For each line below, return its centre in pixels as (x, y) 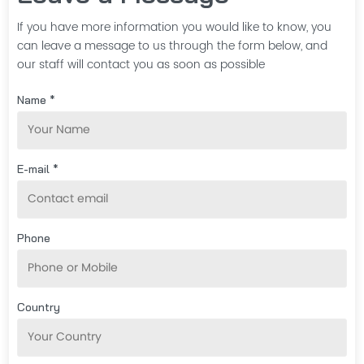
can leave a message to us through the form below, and (173, 45)
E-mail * (38, 169)
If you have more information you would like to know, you (175, 27)
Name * (37, 100)
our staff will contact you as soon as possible (141, 64)
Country (39, 307)
